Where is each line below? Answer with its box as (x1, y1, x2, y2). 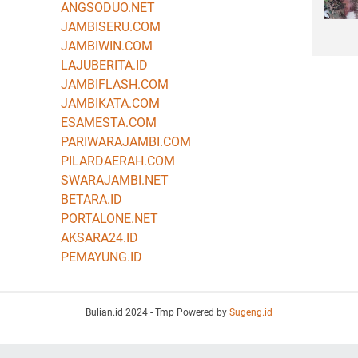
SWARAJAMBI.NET (60, 172, 169, 188)
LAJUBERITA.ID (60, 57, 148, 73)
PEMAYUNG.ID (60, 249, 142, 265)
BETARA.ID (60, 191, 122, 207)
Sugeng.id (229, 306, 272, 318)
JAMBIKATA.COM (60, 95, 160, 111)
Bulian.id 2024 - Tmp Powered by (86, 306, 229, 318)
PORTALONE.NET (60, 210, 158, 226)
